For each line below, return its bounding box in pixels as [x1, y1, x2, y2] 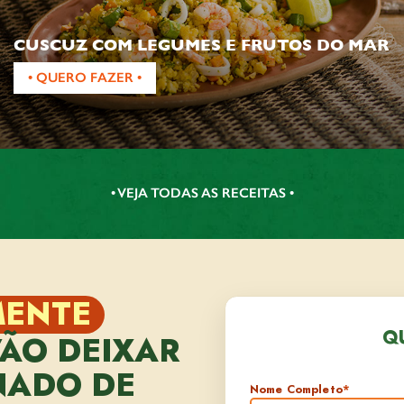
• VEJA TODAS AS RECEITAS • [110, 185, 294, 202]
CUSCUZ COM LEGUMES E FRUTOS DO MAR [14, 34, 389, 54]
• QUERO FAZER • [28, 69, 142, 86]
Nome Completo [250, 380, 343, 398]
